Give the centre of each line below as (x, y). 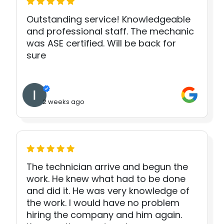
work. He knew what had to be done (106, 179)
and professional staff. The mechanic (110, 31)
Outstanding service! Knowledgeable (108, 19)
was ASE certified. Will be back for (101, 43)
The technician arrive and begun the (107, 167)
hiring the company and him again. (104, 215)
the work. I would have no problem (103, 203)
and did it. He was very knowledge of (108, 191)
